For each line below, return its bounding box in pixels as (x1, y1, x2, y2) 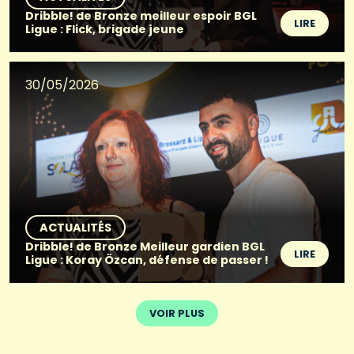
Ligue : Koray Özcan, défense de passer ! (25, 251, 269, 268)
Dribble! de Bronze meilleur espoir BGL (25, 7, 257, 24)
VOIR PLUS (149, 306, 205, 320)
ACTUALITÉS (40, 219, 111, 235)
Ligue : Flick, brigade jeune (25, 21, 184, 37)
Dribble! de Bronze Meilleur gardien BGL (25, 238, 265, 254)
